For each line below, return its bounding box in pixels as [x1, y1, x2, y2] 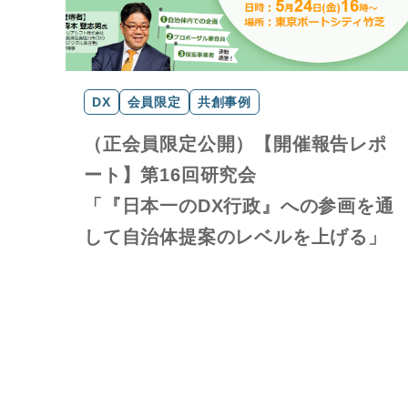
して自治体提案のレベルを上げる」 [84, 227, 387, 247]
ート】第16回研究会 [84, 165, 257, 185]
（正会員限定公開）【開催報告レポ [84, 134, 387, 154]
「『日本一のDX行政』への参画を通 [84, 196, 394, 216]
